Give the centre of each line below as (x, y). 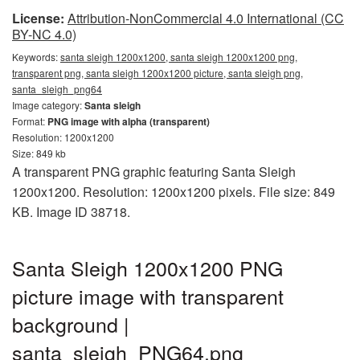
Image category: (48, 105)
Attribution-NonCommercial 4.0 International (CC (206, 18)
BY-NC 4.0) (44, 34)
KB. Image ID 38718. (71, 212)
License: (38, 18)
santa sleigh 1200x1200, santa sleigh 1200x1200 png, (179, 57)
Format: (30, 121)
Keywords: (36, 57)
